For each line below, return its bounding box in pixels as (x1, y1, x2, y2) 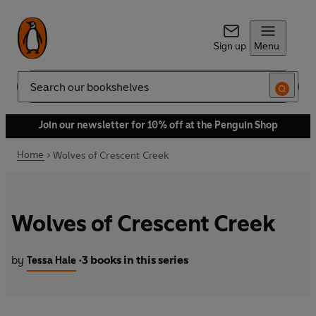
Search (17, 86, 48, 99)
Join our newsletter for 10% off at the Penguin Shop (38, 119, 278, 131)
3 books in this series (82, 253, 188, 267)
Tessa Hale (27, 255, 76, 267)
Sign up (213, 40, 246, 52)
